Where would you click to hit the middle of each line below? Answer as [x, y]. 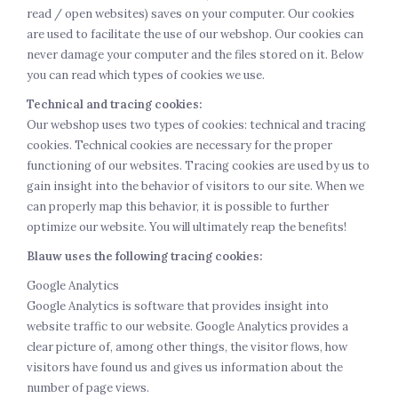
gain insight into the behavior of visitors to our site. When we [195, 186]
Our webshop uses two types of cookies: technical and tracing [196, 125]
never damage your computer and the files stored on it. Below [195, 55]
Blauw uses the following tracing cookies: [144, 256]
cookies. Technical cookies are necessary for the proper [179, 145]
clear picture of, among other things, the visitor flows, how [187, 347]
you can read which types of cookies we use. [146, 75]
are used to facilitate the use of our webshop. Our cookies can [195, 34]
